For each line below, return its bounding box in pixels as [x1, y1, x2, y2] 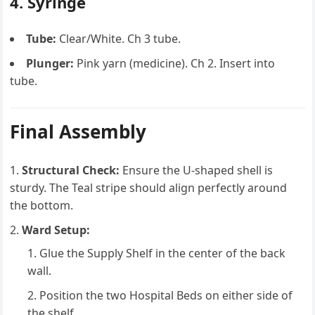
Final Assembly [10, 119, 147, 144]
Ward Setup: [22, 222, 91, 238]
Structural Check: [22, 162, 120, 178]
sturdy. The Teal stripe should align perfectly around [10, 180, 288, 195]
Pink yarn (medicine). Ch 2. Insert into [74, 56, 276, 71]
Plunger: [26, 56, 75, 71]
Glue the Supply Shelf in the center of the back [39, 245, 286, 261]
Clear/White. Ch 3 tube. [56, 31, 181, 46]
